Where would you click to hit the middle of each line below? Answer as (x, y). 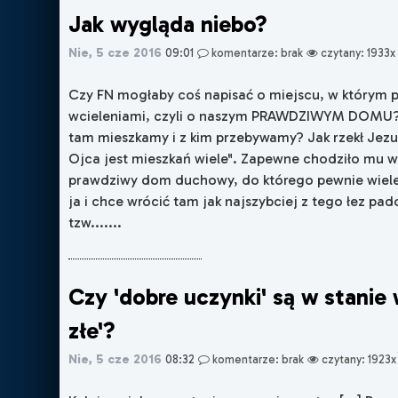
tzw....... (96, 222)
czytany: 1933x (357, 52)
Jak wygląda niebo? (168, 24)
